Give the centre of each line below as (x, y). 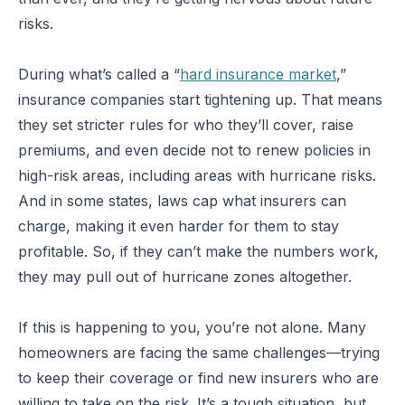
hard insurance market (258, 74)
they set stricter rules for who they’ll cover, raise (186, 125)
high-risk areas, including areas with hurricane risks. (197, 175)
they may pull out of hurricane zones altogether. (185, 277)
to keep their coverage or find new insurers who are (198, 378)
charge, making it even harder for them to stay (179, 226)
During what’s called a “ (99, 74)
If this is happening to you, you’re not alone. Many (192, 327)
